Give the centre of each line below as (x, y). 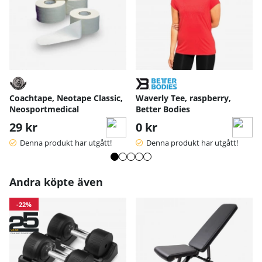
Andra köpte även (56, 182)
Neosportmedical (44, 109)
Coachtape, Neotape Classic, (66, 98)
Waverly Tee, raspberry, (183, 98)
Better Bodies (163, 109)
